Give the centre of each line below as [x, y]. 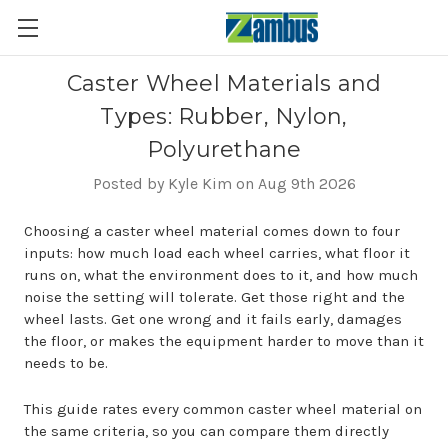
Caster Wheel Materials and [224, 83]
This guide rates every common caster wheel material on [223, 409]
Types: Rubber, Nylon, [224, 116]
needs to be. [66, 363]
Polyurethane [224, 149]
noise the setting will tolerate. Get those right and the [214, 297]
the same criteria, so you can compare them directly [206, 431]
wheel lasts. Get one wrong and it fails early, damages [213, 319]
